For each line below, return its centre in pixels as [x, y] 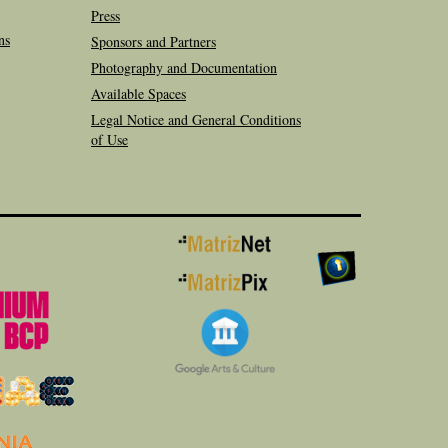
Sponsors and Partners [153, 41]
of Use [109, 139]
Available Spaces [138, 93]
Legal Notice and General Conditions [196, 119]
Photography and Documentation [184, 67]
